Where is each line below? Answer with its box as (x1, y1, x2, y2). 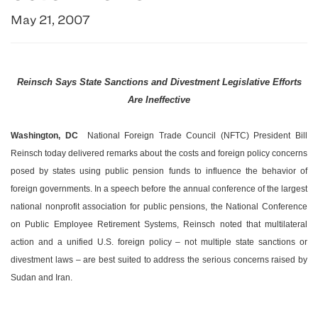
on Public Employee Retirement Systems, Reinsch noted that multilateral (11, 219, 307, 230)
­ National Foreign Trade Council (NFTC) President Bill (77, 131, 308, 141)
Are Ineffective (128, 94, 190, 106)
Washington (11, 131, 58, 141)
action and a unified (11, 237, 97, 248)
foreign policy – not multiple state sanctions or (113, 237, 308, 248)
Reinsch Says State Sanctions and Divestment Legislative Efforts (16, 77, 302, 88)
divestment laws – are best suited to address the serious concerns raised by (11, 255, 307, 265)
